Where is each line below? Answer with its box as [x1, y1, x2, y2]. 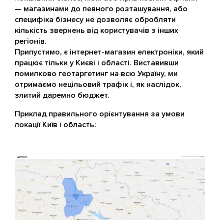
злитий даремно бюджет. [15, 90, 110, 100]
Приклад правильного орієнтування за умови [15, 109, 185, 119]
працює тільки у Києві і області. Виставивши [15, 58, 179, 68]
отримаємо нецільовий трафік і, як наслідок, [15, 80, 181, 89]
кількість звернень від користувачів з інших [15, 26, 178, 35]
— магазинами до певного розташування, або [15, 4, 188, 14]
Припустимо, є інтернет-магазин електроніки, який [15, 47, 204, 57]
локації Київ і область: [15, 120, 96, 130]
